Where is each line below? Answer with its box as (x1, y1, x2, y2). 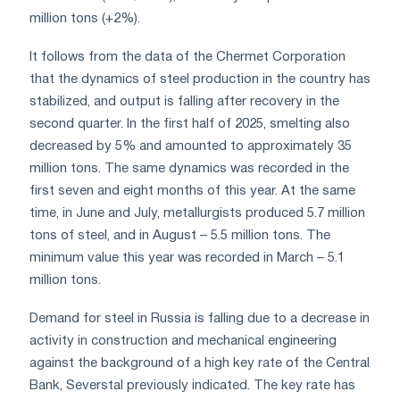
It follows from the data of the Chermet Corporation (29, 51, 346, 64)
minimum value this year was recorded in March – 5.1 (29, 252, 345, 265)
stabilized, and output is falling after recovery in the (29, 96, 339, 109)
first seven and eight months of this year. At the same (29, 185, 355, 198)
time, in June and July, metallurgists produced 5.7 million (29, 207, 365, 221)
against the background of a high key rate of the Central (29, 357, 370, 371)
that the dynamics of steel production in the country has (29, 73, 371, 87)
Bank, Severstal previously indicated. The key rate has (29, 379, 355, 393)
